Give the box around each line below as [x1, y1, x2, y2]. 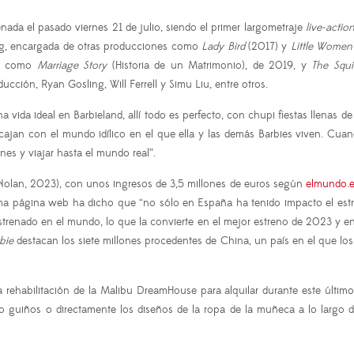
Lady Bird [201, 40, 245, 55]
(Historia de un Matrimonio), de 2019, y [107, 58, 311, 73]
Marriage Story [36, 58, 107, 73]
